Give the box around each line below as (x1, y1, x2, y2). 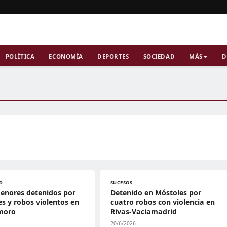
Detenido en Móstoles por (110, 187, 201, 197)
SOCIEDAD (143, 53, 175, 60)
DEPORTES (97, 53, 129, 60)
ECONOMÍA (49, 53, 83, 60)
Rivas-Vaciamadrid (110, 207, 177, 216)
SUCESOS (110, 179, 133, 186)
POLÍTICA (5, 53, 35, 60)
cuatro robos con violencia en (110, 197, 215, 207)
